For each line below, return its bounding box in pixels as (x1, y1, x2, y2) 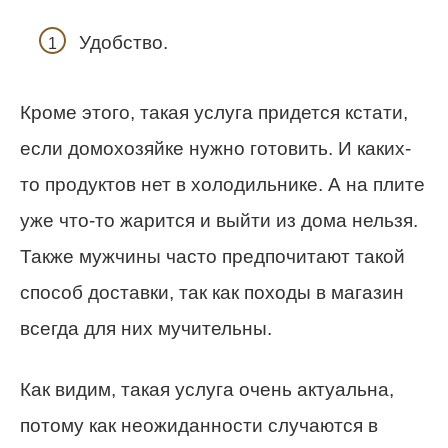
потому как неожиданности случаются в (20, 415, 378, 437)
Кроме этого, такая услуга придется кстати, (20, 102, 408, 124)
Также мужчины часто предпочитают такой (20, 246, 405, 268)
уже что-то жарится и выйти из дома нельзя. (20, 210, 418, 232)
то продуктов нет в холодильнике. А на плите (20, 174, 425, 196)
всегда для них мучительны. (20, 318, 272, 340)
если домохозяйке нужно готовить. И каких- (20, 138, 411, 160)
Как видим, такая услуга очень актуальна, (20, 379, 394, 401)
